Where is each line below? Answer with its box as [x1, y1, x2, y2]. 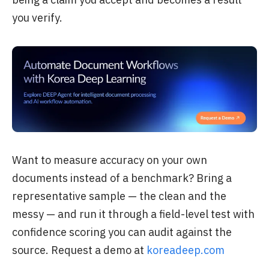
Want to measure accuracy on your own [12, 153, 207, 168]
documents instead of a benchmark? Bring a [12, 171, 232, 186]
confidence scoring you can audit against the [12, 225, 232, 240]
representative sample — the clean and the [12, 189, 226, 204]
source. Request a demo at [12, 243, 147, 258]
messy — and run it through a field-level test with [12, 207, 255, 222]
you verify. [12, 11, 62, 25]
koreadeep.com [147, 243, 225, 258]
